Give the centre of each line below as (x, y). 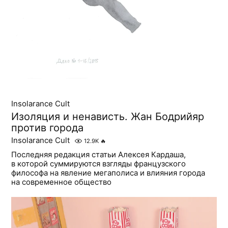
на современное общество (62, 182)
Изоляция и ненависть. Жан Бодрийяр (108, 117)
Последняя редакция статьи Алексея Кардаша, (99, 155)
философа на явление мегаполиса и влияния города (108, 173)
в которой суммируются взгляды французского (99, 164)
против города (48, 128)
